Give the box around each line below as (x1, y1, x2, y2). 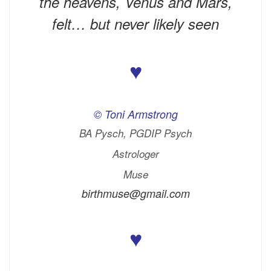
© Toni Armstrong (93, 106, 178, 122)
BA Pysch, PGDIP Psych (79, 125, 192, 140)
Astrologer (112, 146, 159, 161)
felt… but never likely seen (52, 13, 219, 34)
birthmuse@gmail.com (81, 185, 190, 201)
